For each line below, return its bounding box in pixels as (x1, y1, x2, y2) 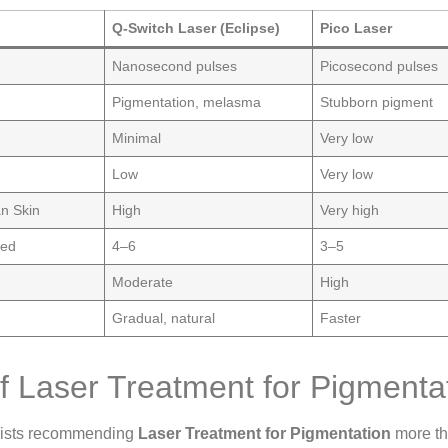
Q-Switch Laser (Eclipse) (112, 20, 281, 37)
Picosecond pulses (320, 58, 439, 75)
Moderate (112, 274, 174, 291)
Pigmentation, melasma (112, 94, 262, 111)
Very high (320, 202, 380, 219)
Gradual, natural (112, 310, 216, 327)
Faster (320, 310, 362, 327)
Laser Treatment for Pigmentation (138, 425, 391, 443)
